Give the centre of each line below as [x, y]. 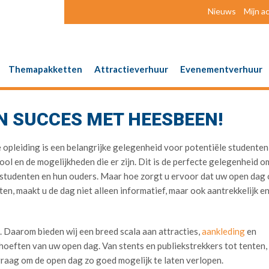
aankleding [223, 231]
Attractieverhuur [131, 69]
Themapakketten [45, 69]
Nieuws [222, 11]
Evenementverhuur [221, 69]
